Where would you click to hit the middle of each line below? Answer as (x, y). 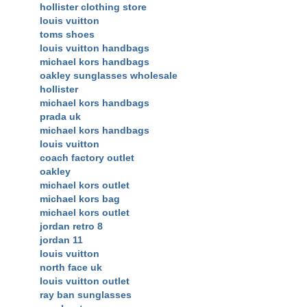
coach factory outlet (87, 157)
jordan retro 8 (71, 226)
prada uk (60, 116)
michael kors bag (80, 198)
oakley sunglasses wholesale (109, 75)
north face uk (71, 267)
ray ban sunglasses (86, 294)
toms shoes (67, 34)
